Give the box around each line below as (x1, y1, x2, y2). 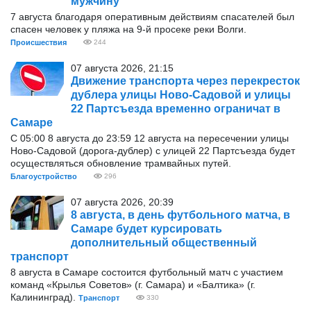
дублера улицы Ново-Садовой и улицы (71, 89, 291, 101)
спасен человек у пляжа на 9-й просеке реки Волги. (10, 24, 246, 35)
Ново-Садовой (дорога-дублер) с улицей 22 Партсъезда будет (10, 145, 295, 156)
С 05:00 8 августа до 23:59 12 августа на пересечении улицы (10, 133, 289, 144)
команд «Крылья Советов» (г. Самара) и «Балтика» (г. (10, 279, 255, 290)
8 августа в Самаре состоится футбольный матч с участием (10, 267, 283, 278)
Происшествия (10, 38, 67, 47)
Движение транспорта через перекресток (71, 75, 300, 87)
